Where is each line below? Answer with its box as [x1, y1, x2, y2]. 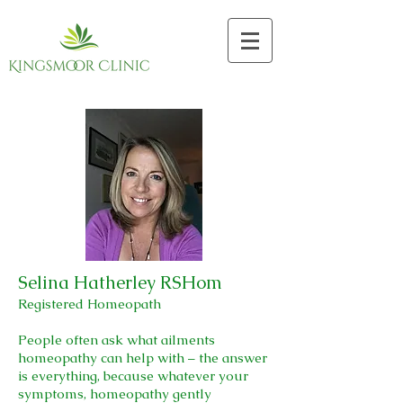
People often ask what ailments [18, 331, 215, 348]
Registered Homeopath [18, 295, 161, 312]
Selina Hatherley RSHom [18, 271, 222, 294]
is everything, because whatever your [18, 367, 248, 384]
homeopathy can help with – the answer [18, 349, 267, 366]
